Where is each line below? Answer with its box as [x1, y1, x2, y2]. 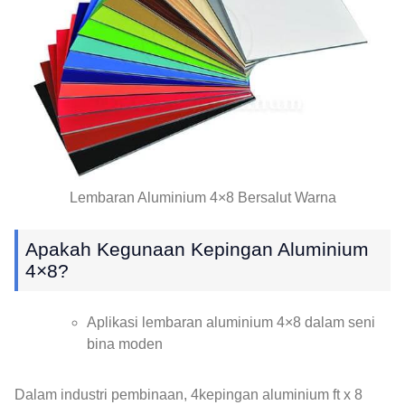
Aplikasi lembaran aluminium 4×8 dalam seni [87, 315, 375, 331]
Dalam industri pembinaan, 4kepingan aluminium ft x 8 [14, 387, 363, 403]
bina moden [87, 336, 163, 353]
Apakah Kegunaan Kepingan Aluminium [25, 239, 369, 260]
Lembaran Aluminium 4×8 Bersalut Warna [69, 190, 336, 206]
